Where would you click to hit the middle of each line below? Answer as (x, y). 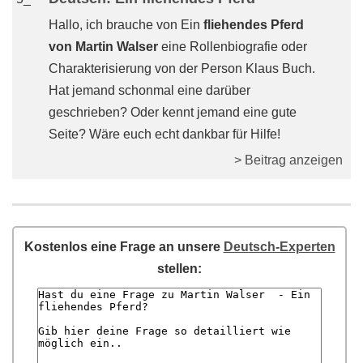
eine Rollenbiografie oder (233, 47)
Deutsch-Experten (279, 247)
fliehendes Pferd (254, 25)
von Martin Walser (103, 47)
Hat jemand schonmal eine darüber (149, 90)
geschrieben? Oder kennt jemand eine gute (173, 112)
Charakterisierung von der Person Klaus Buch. (182, 68)
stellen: (179, 269)
